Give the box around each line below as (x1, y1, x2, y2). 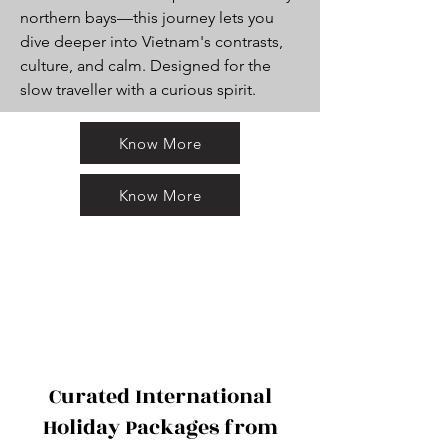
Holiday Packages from (42, 412, 278, 443)
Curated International (48, 381, 272, 412)
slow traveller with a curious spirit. (20, 80, 256, 99)
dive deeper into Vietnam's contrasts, (20, 32, 283, 51)
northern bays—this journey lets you (20, 8, 274, 27)
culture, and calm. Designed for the (20, 56, 271, 75)
